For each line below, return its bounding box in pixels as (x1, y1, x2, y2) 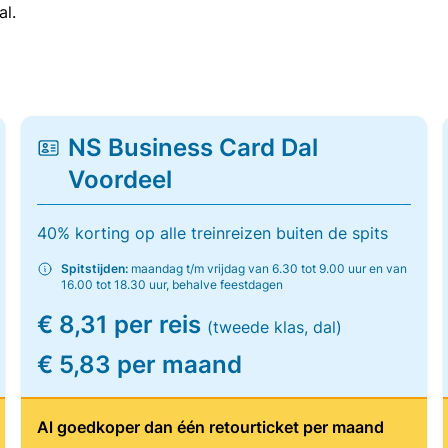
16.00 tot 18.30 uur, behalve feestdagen (61, 277, 284, 292)
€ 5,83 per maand (37, 350, 243, 379)
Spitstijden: (61, 261, 129, 276)
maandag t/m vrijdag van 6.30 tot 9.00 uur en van (128, 261, 408, 276)
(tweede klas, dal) (207, 317, 343, 337)
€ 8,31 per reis (37, 310, 208, 339)
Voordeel (68, 165, 173, 194)
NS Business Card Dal (68, 133, 319, 162)
